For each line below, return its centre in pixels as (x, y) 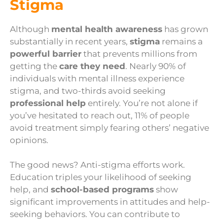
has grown (185, 29)
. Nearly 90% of (156, 66)
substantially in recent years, (70, 41)
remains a (181, 41)
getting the (35, 66)
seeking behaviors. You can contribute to (95, 214)
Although (31, 29)
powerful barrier (46, 54)
